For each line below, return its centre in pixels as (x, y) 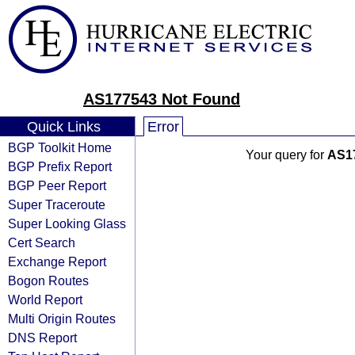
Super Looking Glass (67, 223)
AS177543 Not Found (162, 99)
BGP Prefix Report (60, 166)
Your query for (286, 155)
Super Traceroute (57, 204)
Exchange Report (57, 261)
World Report (45, 300)
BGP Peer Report (57, 185)
